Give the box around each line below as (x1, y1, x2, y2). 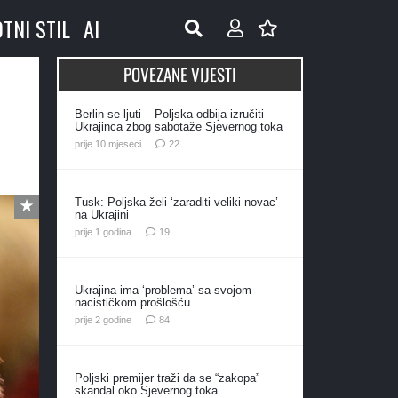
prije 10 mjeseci (74, 138, 141, 149)
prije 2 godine (74, 314, 131, 325)
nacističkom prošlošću (74, 295, 190, 309)
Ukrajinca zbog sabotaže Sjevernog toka (74, 120, 283, 133)
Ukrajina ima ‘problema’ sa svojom (74, 283, 251, 297)
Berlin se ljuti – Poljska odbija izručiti (74, 107, 264, 121)
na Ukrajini (74, 207, 129, 221)
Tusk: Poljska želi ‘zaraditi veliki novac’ (74, 195, 278, 209)
